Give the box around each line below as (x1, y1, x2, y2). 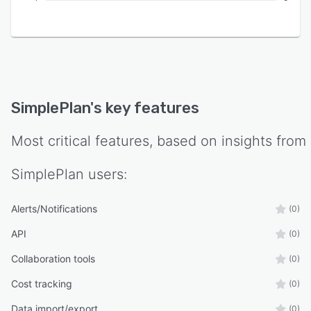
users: (84, 166, 127, 183)
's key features (90, 99, 199, 117)
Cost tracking (11, 278, 72, 289)
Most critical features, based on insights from (11, 133, 306, 149)
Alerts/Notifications (11, 203, 97, 215)
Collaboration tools (11, 253, 95, 264)
